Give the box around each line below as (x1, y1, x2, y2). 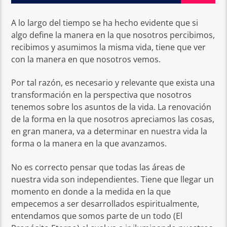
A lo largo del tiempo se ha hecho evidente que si (11, 17, 199, 28)
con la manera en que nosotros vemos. (11, 53, 161, 65)
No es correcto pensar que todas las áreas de (11, 161, 185, 173)
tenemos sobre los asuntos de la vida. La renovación (11, 101, 212, 113)
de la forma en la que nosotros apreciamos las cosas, (11, 113, 215, 125)
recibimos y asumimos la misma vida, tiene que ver (11, 41, 206, 53)
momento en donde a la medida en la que (11, 185, 171, 197)
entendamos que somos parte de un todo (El (11, 210, 183, 221)
